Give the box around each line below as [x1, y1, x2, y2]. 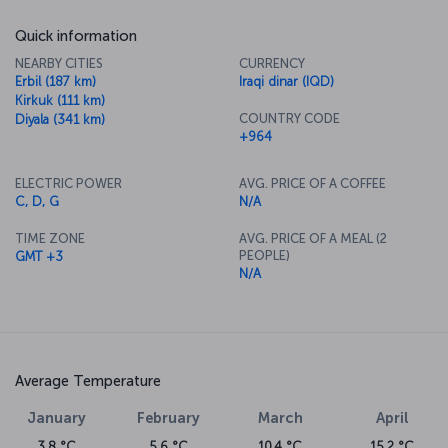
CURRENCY [239, 55, 305, 71]
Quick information [15, 26, 137, 45]
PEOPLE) [239, 247, 290, 263]
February [136, 408, 200, 427]
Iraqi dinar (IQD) [239, 73, 334, 89]
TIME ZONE [15, 230, 85, 246]
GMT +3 [15, 248, 63, 264]
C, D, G [15, 193, 59, 209]
